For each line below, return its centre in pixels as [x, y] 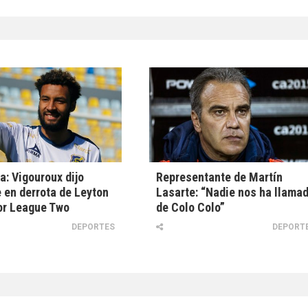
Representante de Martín [220, 177]
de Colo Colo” [191, 208]
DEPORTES [93, 227]
